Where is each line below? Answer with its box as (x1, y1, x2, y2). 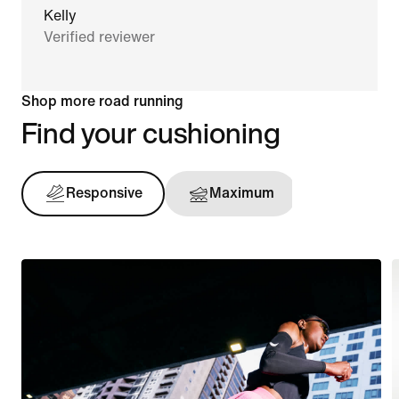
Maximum (208, 185, 274, 201)
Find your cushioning (21, 110, 281, 154)
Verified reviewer (44, 28, 156, 45)
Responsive (65, 185, 142, 201)
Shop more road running (21, 93, 183, 109)
